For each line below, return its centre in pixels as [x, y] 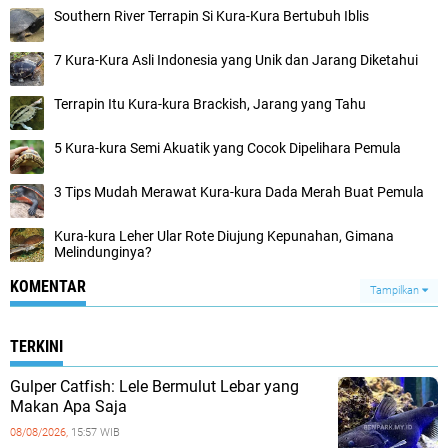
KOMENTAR [48, 286]
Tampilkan [396, 290]
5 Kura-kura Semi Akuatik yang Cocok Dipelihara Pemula [227, 147]
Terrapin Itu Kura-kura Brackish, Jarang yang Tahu [210, 103]
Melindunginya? [103, 251]
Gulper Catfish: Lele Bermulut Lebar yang [154, 386]
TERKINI [36, 346]
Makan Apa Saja [68, 406]
